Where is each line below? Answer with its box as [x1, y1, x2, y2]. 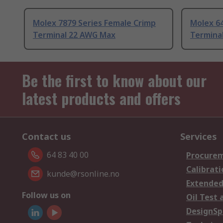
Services [180, 130, 217, 143]
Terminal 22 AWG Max [33, 29, 115, 41]
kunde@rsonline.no [47, 168, 119, 180]
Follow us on [22, 190, 71, 201]
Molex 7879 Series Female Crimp [33, 17, 156, 29]
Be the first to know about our [22, 69, 207, 92]
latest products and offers [22, 87, 181, 110]
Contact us [22, 130, 71, 143]
